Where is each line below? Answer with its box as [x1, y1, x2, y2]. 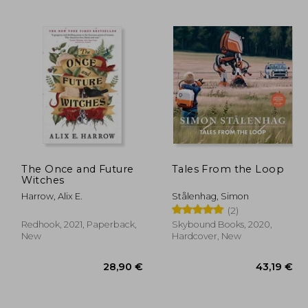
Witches [21, 173, 65, 186]
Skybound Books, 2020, [171, 219, 272, 230]
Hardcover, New [171, 230, 241, 241]
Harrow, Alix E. [21, 190, 83, 201]
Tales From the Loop [171, 162, 285, 175]
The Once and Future [21, 162, 134, 175]
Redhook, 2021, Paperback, [21, 219, 137, 230]
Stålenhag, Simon [171, 190, 249, 201]
